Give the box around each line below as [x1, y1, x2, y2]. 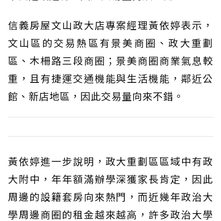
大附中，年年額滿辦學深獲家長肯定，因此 [8, 171, 213, 186]
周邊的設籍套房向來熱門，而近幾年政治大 [8, 189, 213, 204]
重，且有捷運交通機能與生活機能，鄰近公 [8, 71, 213, 85]
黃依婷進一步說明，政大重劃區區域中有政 [8, 153, 213, 168]
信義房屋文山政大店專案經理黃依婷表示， [8, 17, 213, 32]
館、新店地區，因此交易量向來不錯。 [8, 88, 184, 103]
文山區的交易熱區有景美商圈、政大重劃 [8, 35, 213, 50]
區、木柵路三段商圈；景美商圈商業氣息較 [8, 53, 213, 68]
